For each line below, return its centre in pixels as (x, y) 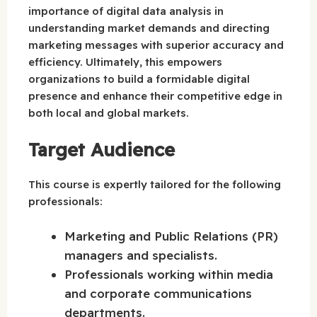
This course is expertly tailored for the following (155, 185)
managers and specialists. (141, 255)
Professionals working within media (169, 274)
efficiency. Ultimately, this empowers (125, 62)
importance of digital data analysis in (126, 11)
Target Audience (102, 150)
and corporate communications (158, 293)
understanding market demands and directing (149, 28)
